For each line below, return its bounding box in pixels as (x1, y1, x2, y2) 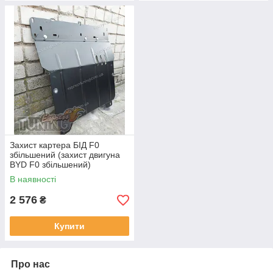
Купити (54, 221, 85, 231)
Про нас (11, 259, 50, 269)
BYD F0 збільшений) (10, 160, 91, 169)
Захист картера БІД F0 (10, 140, 99, 150)
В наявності (10, 174, 56, 184)
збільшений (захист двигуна (10, 150, 120, 160)
